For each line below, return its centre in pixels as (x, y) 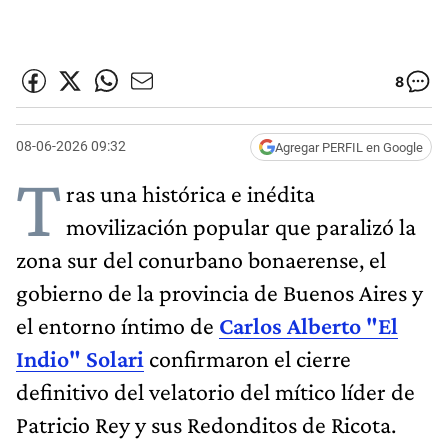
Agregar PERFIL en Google (349, 147)
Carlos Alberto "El (308, 325)
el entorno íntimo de (117, 325)
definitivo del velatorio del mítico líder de (215, 391)
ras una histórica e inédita (190, 193)
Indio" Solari (80, 358)
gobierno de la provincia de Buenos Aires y (219, 292)
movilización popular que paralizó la (241, 226)
